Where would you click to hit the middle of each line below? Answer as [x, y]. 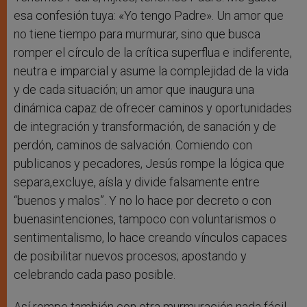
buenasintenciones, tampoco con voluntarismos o [145, 219]
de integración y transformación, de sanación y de [145, 127]
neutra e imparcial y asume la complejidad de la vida [151, 71]
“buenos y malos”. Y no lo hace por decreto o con [143, 201]
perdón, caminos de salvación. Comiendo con [133, 145]
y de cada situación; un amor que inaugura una [134, 90]
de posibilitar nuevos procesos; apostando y [130, 256]
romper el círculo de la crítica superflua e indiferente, [153, 53]
